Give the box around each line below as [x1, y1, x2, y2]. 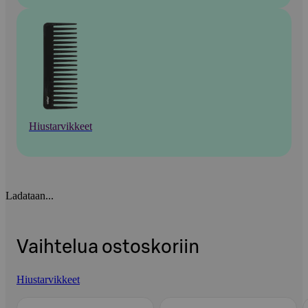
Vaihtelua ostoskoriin [16, 237, 199, 256]
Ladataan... [5, 189, 54, 201]
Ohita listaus [16, 291, 70, 304]
